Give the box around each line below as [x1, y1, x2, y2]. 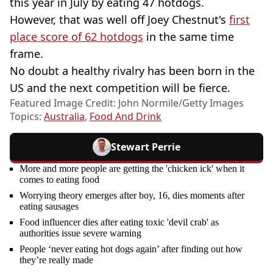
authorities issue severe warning [19, 228, 141, 239]
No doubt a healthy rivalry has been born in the [10, 63, 255, 79]
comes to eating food [19, 174, 99, 185]
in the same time [143, 29, 234, 44]
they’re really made [19, 255, 93, 266]
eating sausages [19, 201, 79, 212]
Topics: [10, 110, 44, 124]
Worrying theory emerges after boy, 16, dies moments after [19, 190, 244, 201]
